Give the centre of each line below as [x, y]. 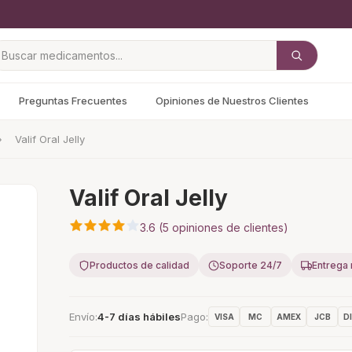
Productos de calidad [139, 265]
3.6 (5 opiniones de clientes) [214, 227]
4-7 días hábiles [139, 317]
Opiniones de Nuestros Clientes [232, 101]
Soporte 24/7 [251, 265]
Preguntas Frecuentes [73, 101]
